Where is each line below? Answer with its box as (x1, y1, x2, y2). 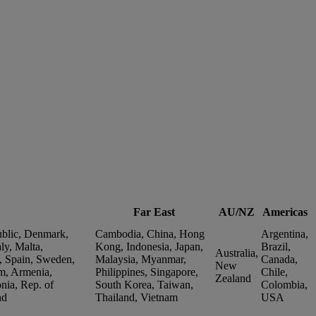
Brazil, (261, 241, 291, 253)
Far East (133, 206, 175, 219)
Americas (262, 206, 308, 219)
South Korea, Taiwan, (95, 279, 193, 291)
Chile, (261, 266, 288, 279)
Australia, (215, 247, 258, 260)
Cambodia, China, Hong (95, 228, 205, 241)
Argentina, (261, 228, 308, 241)
